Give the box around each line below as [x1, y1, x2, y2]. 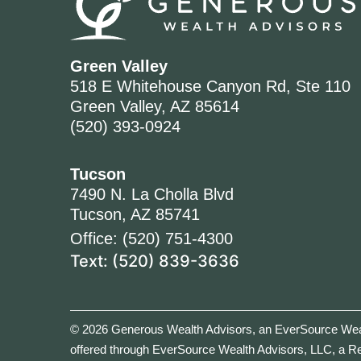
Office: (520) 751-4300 [70, 229, 234, 247]
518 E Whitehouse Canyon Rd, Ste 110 [70, 77, 351, 95]
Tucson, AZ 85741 [70, 205, 201, 224]
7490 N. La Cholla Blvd [70, 185, 234, 204]
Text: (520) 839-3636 [70, 251, 240, 271]
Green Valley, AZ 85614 [70, 97, 240, 115]
